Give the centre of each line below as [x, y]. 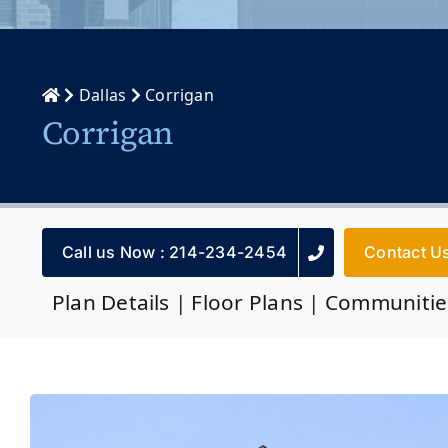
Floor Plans [247, 302]
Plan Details [110, 302]
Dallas [102, 95]
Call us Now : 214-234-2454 [174, 252]
